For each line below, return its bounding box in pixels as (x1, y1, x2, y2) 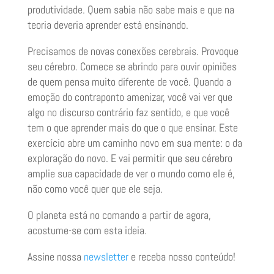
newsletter (83, 250, 128, 264)
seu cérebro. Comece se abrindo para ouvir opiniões (27, 59, 237, 74)
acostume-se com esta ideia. (27, 223, 147, 238)
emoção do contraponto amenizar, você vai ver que (27, 90, 232, 105)
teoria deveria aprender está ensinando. (27, 18, 188, 32)
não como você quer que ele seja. (27, 182, 163, 196)
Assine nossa (27, 250, 84, 264)
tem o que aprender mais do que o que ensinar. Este (27, 120, 238, 135)
